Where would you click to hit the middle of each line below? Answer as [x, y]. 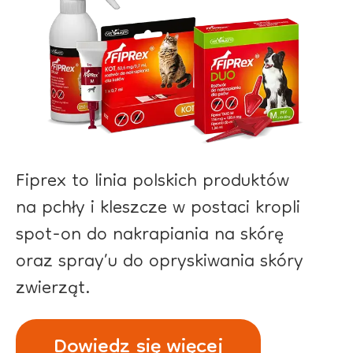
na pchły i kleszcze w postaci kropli [158, 209]
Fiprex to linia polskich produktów [152, 182]
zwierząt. [53, 289]
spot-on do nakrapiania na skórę [150, 236]
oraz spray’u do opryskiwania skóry [160, 262]
